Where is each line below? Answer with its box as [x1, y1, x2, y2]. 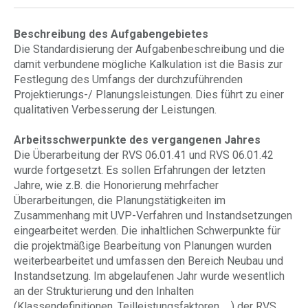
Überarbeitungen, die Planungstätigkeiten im [14, 194, 225, 207]
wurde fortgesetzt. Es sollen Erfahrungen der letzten [14, 164, 265, 177]
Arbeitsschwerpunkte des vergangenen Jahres [14, 133, 261, 146]
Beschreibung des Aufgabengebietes [14, 27, 208, 41]
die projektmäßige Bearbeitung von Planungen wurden [14, 239, 272, 252]
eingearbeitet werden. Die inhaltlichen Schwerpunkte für [14, 224, 280, 237]
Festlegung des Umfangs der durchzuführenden [14, 73, 243, 86]
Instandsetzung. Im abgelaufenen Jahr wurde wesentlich [14, 269, 285, 283]
